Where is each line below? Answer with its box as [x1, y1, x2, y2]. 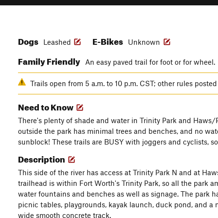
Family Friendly [18, 54, 82, 67]
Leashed [43, 37, 71, 46]
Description [18, 151, 67, 164]
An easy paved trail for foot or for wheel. [85, 57, 217, 66]
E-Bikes [92, 34, 125, 47]
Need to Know [18, 99, 75, 112]
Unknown [128, 37, 162, 46]
